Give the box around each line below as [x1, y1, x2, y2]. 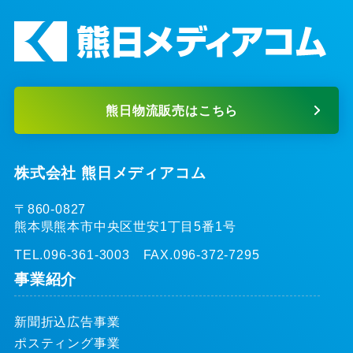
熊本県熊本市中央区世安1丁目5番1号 [13, 218, 236, 233]
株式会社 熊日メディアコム [13, 163, 206, 181]
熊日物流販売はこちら [106, 103, 239, 118]
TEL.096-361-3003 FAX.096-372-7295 [13, 247, 260, 262]
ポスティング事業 [13, 336, 121, 351]
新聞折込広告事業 [13, 314, 121, 329]
